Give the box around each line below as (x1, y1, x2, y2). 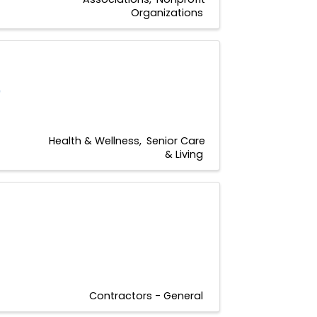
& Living (165, 146, 203, 161)
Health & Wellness (49, 133, 139, 148)
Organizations (131, 5, 203, 20)
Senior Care (146, 133, 205, 148)
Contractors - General (89, 288, 203, 303)
